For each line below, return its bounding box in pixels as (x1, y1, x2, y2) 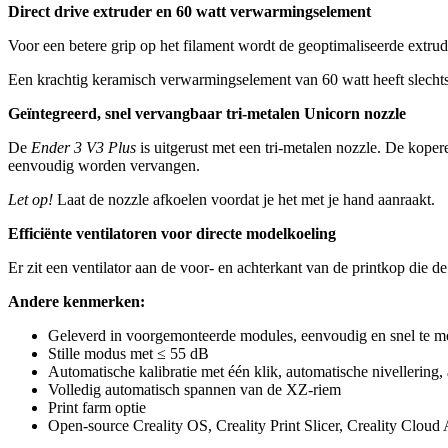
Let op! (8, 190, 57, 208)
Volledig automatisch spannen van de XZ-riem (48, 380, 341, 398)
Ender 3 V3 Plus (31, 138, 136, 156)
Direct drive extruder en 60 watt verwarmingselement (8, 2, 371, 20)
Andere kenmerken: (8, 292, 145, 310)
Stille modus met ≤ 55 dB (48, 344, 209, 362)
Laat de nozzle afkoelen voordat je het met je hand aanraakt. (57, 190, 435, 208)
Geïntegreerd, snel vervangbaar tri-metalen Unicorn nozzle (8, 104, 406, 122)
